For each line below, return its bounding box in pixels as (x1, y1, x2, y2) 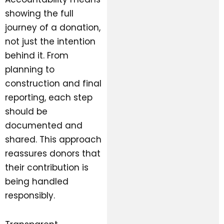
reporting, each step (5, 91, 92, 104)
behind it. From (5, 49, 68, 62)
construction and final (5, 77, 101, 90)
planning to (5, 63, 54, 76)
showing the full (5, 7, 73, 20)
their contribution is (5, 161, 88, 174)
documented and (5, 119, 82, 132)
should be (5, 105, 47, 118)
